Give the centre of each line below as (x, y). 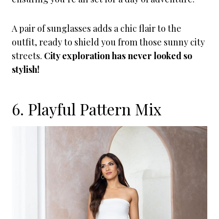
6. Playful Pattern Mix (87, 109)
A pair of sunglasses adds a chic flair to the (97, 28)
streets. (28, 56)
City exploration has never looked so (118, 56)
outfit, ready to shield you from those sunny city (108, 42)
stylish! (26, 69)
